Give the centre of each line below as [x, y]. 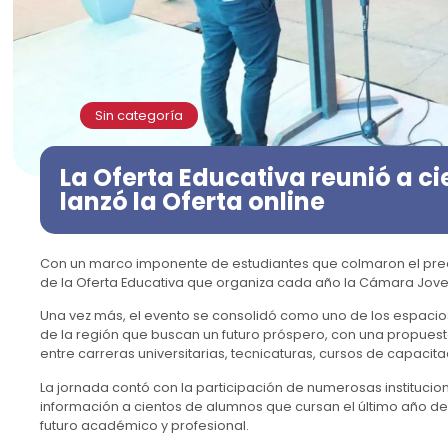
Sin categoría [139, 115]
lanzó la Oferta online [192, 201]
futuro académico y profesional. [144, 425]
